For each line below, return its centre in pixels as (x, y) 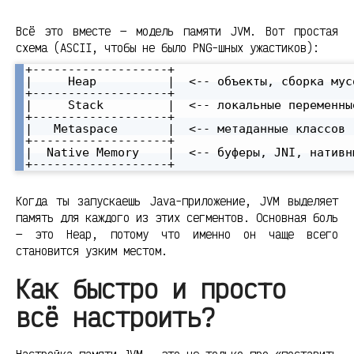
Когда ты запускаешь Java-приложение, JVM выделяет (177, 201)
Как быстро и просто (151, 289)
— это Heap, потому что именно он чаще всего (177, 235)
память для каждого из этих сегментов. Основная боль (177, 218)
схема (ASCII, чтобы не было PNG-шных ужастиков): (168, 48)
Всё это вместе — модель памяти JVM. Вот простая (177, 32)
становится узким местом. (92, 251)
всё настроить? (115, 318)
